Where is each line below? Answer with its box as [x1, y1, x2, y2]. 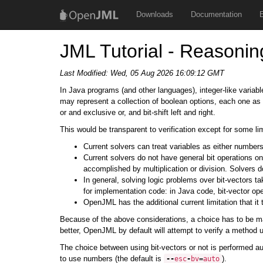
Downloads [136, 10, 173, 19]
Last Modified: [60, 69, 110, 77]
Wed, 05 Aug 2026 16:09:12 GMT [110, 69, 224, 77]
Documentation [191, 10, 242, 19]
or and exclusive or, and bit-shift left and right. [60, 108, 215, 117]
